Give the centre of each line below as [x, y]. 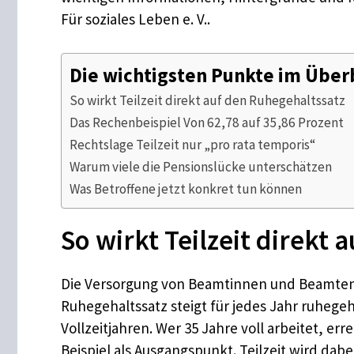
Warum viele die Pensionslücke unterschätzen [201, 166]
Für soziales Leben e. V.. [136, 19]
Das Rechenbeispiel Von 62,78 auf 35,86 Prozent [207, 122]
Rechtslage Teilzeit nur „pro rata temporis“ [192, 144]
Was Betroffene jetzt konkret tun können [186, 188]
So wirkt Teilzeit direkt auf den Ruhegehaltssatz [207, 100]
